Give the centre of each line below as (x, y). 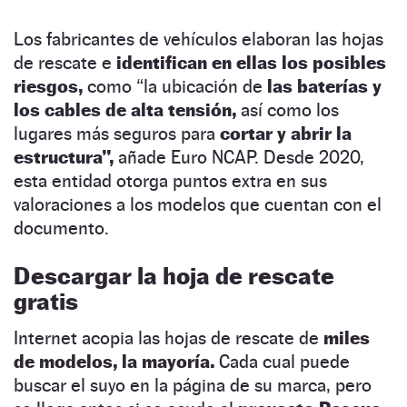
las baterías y (324, 86)
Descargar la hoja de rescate (174, 275)
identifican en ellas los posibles (251, 62)
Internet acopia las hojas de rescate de (169, 338)
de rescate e (65, 62)
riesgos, (48, 86)
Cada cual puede (284, 361)
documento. (61, 228)
